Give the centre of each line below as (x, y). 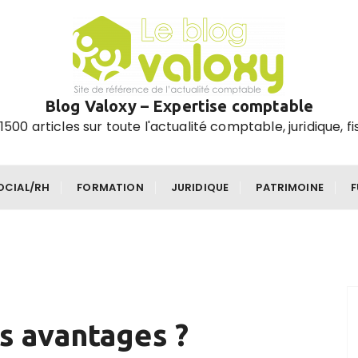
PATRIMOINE (290, 187)
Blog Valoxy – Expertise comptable (179, 106)
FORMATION (110, 187)
